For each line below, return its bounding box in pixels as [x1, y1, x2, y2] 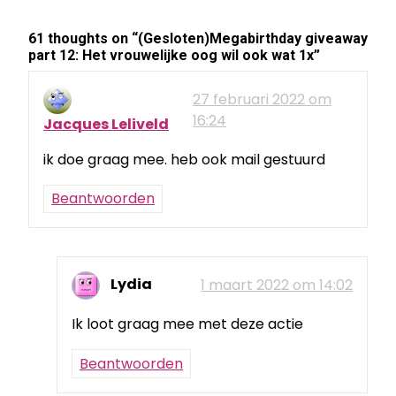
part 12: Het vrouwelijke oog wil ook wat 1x [28, 47, 314, 64]
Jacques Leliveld [43, 114, 169, 134]
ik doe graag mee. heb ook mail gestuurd [43, 149, 325, 170]
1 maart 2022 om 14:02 [201, 275, 353, 296]
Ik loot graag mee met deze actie [72, 314, 303, 335]
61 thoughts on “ [28, 30, 138, 47]
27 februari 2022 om [193, 89, 332, 110]
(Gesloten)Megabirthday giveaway [138, 30, 368, 47]
